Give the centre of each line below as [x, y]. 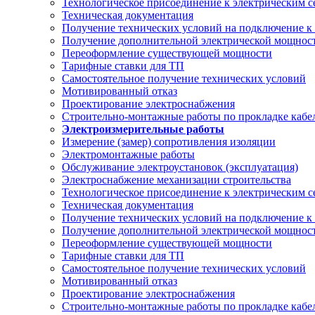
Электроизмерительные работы [143, 129]
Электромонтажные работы [128, 154]
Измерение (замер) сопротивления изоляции [169, 142]
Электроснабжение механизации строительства [176, 180]
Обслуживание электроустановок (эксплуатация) [180, 167]
